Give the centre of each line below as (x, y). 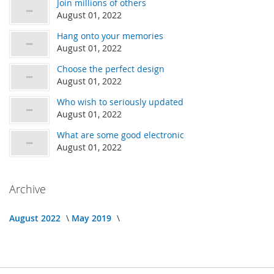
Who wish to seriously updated (120, 102)
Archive (28, 189)
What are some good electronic (120, 135)
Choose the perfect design (111, 69)
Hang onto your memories (110, 36)
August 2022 (36, 218)
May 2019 (93, 218)
